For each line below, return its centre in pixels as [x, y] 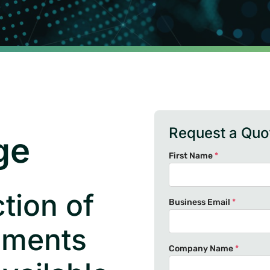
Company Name [202, 249]
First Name [192, 156]
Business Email [200, 202]
